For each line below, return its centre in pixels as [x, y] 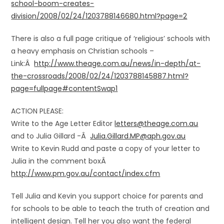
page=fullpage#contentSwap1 [64, 88]
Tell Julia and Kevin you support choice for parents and [107, 196]
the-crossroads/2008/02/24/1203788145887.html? [100, 76]
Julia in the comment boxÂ [60, 161]
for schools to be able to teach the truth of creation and [110, 208]
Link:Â [23, 63]
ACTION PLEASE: [37, 111]
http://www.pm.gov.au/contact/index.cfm [86, 173]
